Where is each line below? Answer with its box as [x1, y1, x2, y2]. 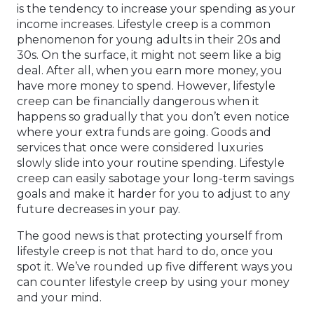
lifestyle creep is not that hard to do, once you [17, 245, 273, 259]
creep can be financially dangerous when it [17, 95, 259, 109]
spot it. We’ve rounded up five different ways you [17, 260, 293, 274]
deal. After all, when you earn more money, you [17, 64, 282, 78]
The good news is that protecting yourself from [17, 229, 282, 243]
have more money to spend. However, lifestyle [17, 79, 275, 93]
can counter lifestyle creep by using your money [17, 275, 289, 289]
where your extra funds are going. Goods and [17, 125, 271, 139]
